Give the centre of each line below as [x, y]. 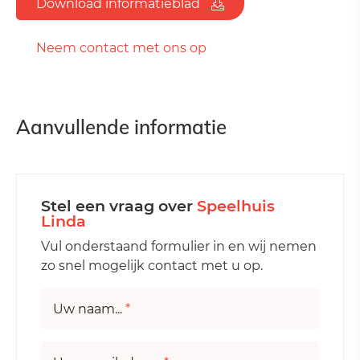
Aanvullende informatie [121, 127]
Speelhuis [236, 206]
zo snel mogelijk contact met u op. [152, 266]
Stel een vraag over [119, 206]
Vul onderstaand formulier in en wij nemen [179, 247]
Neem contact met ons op [121, 48]
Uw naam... [89, 309]
